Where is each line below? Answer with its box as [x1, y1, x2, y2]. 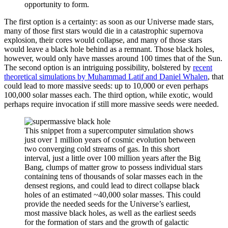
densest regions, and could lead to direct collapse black [24, 181, 199, 190]
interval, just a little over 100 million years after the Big [24, 153, 201, 162]
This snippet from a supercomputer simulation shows [24, 126, 193, 135]
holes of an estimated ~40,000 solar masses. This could [24, 190, 201, 199]
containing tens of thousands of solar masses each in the [24, 172, 203, 181]
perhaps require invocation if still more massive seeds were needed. [4, 99, 219, 108]
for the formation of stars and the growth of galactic [24, 217, 189, 226]
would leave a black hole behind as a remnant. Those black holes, [4, 44, 214, 53]
